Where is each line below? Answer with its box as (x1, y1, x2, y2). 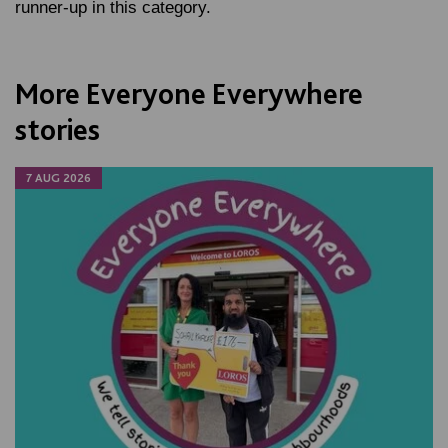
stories (15, 111, 100, 147)
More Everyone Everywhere (15, 75, 363, 111)
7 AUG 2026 (26, 171, 91, 185)
